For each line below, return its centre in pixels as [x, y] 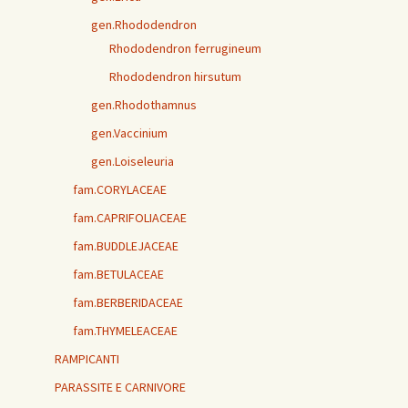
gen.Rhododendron [144, 25]
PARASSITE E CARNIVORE [120, 388]
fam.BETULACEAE [118, 275]
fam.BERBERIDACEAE [128, 303]
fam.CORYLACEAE [120, 190]
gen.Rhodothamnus [144, 105]
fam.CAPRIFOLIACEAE [130, 218]
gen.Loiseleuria [133, 162]
